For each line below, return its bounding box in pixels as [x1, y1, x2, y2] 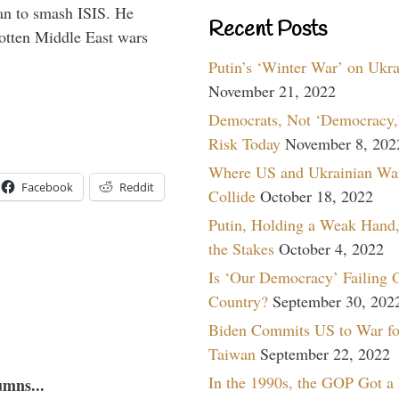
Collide [208, 184, 256, 207]
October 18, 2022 [260, 184, 373, 207]
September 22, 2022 [260, 342, 390, 364]
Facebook [21, 179, 73, 196]
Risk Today [208, 132, 281, 154]
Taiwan [208, 342, 256, 364]
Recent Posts [208, 15, 327, 45]
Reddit [119, 179, 154, 196]
